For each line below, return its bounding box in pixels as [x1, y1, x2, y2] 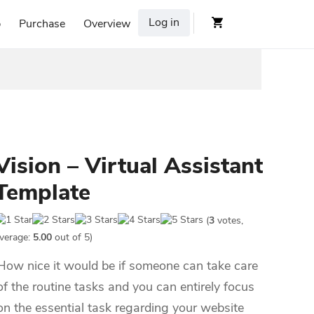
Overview [83, 16, 130, 32]
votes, [214, 214, 243, 228]
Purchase [19, 16, 65, 32]
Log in [149, 15, 179, 30]
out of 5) [52, 231, 93, 244]
